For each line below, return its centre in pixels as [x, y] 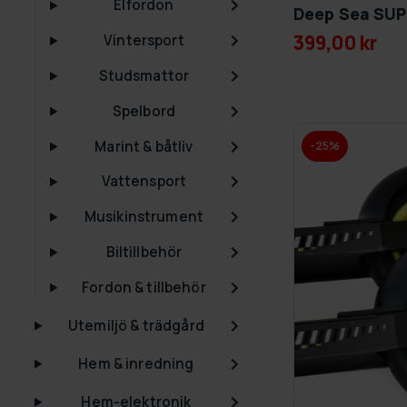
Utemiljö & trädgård [136, 325]
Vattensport [144, 182]
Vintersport [144, 41]
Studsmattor [144, 75]
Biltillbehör [144, 252]
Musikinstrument [144, 217]
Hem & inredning [136, 363]
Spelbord [144, 111]
